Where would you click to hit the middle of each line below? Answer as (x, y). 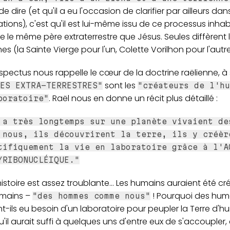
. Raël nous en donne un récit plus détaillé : (133, 99)
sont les (120, 86)
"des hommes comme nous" (91, 196)
